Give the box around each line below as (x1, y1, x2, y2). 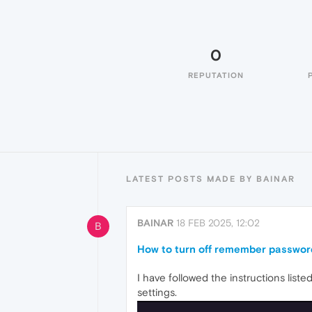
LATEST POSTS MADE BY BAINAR (126, 174, 295, 184)
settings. (137, 286, 177, 298)
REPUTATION (188, 71, 244, 79)
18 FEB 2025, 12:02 (176, 217, 260, 228)
